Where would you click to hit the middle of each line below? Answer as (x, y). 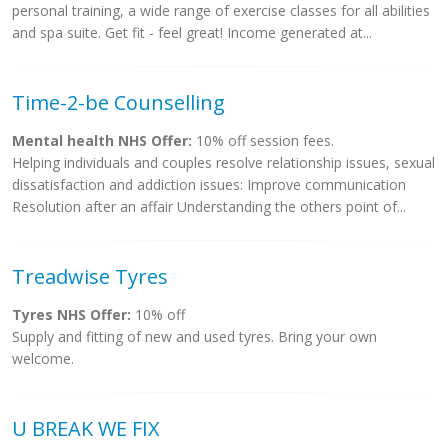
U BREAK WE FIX (86, 428)
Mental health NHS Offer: (102, 140)
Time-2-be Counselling (118, 102)
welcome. (43, 358)
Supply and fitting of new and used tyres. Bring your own (194, 336)
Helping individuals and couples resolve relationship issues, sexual (223, 162)
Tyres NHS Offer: (71, 314)
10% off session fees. (263, 140)
